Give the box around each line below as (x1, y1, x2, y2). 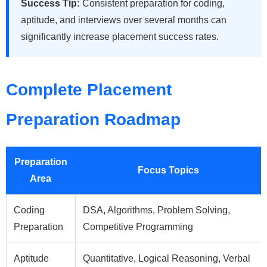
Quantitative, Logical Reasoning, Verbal (83, 253, 250, 263)
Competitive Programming (83, 221, 193, 232)
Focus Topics (137, 164, 199, 175)
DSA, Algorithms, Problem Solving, (83, 204, 230, 215)
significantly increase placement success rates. (21, 31, 219, 42)
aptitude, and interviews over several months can (21, 14, 226, 25)
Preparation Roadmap (6, 110, 181, 129)
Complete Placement (6, 80, 172, 99)
